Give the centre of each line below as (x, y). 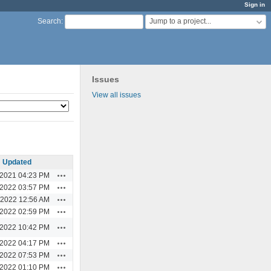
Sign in (255, 5)
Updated (17, 162)
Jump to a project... (180, 21)
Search (49, 21)
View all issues (117, 95)
